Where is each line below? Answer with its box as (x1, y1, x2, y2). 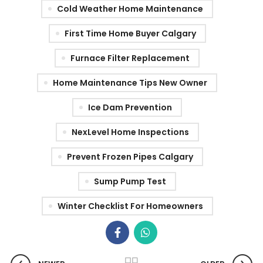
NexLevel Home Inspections (71, 126, 189, 139)
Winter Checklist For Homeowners (57, 200, 203, 213)
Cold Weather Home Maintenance (57, 3, 203, 15)
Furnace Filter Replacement (70, 52, 190, 65)
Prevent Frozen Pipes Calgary (67, 151, 193, 163)
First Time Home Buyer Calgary (64, 28, 196, 40)
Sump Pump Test (94, 176, 166, 188)
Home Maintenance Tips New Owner (53, 77, 207, 89)
